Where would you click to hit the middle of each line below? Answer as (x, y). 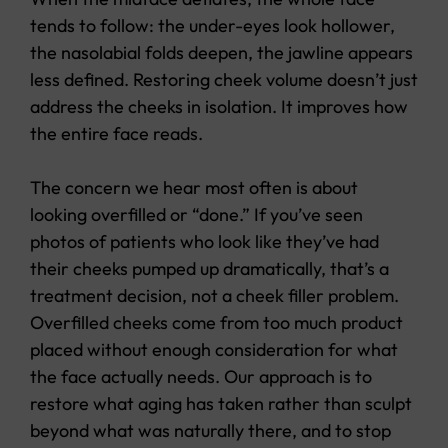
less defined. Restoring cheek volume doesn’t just (224, 80)
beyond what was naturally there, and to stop (210, 431)
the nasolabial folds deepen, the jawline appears (221, 53)
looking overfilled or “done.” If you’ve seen (196, 215)
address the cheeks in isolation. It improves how (219, 107)
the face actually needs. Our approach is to (201, 377)
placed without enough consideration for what (214, 350)
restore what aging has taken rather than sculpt (221, 404)
